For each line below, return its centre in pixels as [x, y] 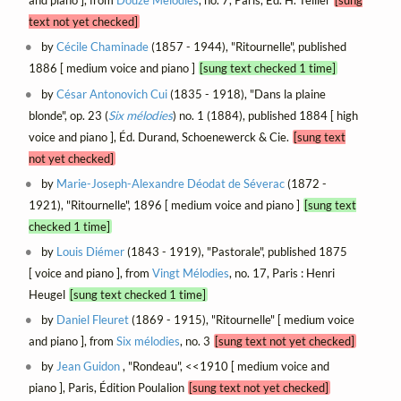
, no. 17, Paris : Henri [282, 273]
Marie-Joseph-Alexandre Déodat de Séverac [171, 183]
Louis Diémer [91, 251]
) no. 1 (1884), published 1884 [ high [265, 115]
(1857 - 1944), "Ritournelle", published [248, 47]
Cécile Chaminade [103, 47]
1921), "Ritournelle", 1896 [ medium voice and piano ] [166, 205]
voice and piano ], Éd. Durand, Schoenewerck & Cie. [160, 137]
